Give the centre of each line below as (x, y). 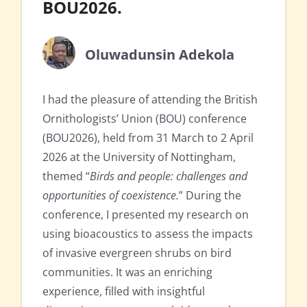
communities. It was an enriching (127, 272)
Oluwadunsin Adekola (160, 54)
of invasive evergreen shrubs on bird (137, 253)
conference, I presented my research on (146, 215)
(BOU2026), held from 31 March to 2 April (148, 138)
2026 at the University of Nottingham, (139, 157)
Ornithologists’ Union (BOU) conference (145, 119)
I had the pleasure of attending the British (150, 100)
